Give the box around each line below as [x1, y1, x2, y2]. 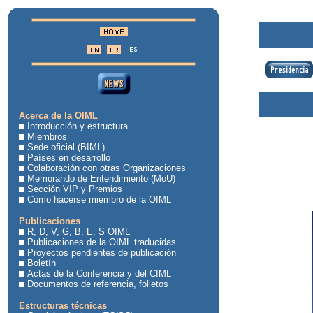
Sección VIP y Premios [27, 184, 122, 194]
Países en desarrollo [27, 152, 110, 163]
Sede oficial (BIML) [27, 142, 105, 152]
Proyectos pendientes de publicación [27, 247, 176, 258]
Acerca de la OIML [19, 110, 98, 121]
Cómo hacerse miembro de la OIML [27, 194, 171, 205]
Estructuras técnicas [19, 300, 107, 311]
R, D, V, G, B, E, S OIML [27, 226, 130, 237]
